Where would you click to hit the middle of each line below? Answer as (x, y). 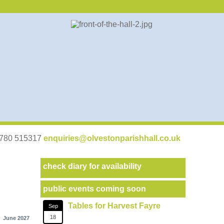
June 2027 (16, 218)
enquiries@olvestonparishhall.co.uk (112, 138)
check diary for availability (92, 166)
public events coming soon (94, 189)
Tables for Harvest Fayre (114, 206)
